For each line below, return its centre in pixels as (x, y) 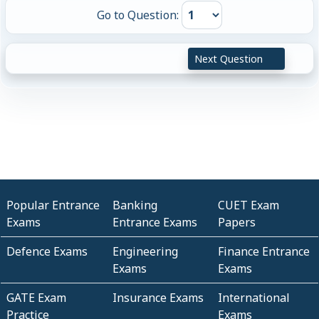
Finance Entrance (264, 251)
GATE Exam (36, 297)
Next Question (230, 58)
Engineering (145, 251)
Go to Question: (139, 15)
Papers (237, 222)
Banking (135, 205)
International (254, 297)
